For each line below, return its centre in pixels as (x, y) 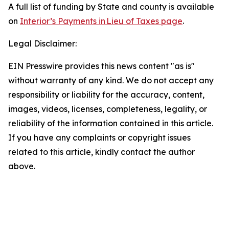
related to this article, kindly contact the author (101, 152)
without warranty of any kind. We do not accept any (111, 80)
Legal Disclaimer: (42, 43)
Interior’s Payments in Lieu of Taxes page (101, 21)
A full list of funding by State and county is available (111, 7)
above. (22, 166)
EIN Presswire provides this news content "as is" (101, 66)
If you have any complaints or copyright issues (99, 138)
